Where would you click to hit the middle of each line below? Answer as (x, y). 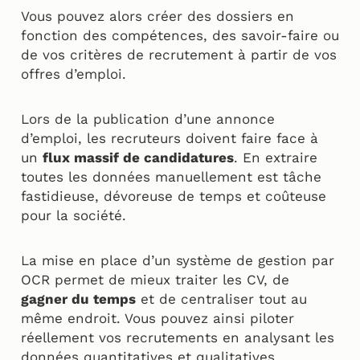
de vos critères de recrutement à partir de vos (179, 54)
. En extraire (276, 157)
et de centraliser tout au (221, 299)
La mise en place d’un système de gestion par (178, 260)
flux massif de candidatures (138, 157)
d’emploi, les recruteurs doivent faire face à (170, 138)
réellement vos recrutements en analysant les (178, 337)
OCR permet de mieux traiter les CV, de (155, 279)
